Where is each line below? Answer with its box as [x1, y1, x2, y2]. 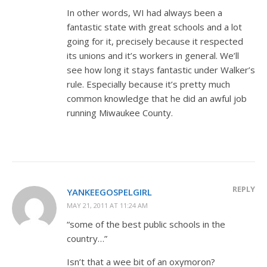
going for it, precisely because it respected [67, 35, 243, 47]
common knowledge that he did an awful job [67, 92, 247, 104]
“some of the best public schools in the [67, 218, 225, 230]
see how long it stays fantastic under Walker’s [67, 63, 255, 76]
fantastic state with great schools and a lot [67, 20, 242, 33]
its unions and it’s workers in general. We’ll [67, 49, 239, 61]
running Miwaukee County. [67, 106, 173, 119]
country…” [67, 232, 107, 244]
